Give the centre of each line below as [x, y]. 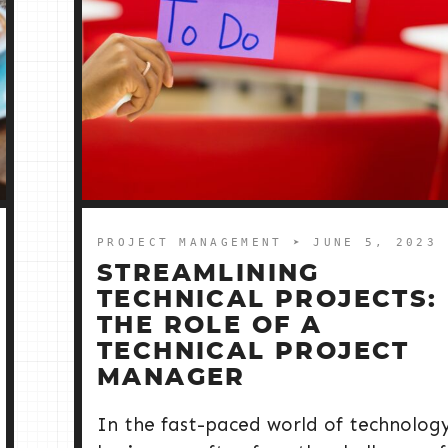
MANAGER [171, 378]
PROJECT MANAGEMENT [195, 243]
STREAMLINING [208, 274]
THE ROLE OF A [210, 326]
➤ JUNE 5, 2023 [364, 243]
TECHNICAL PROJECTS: [267, 300]
